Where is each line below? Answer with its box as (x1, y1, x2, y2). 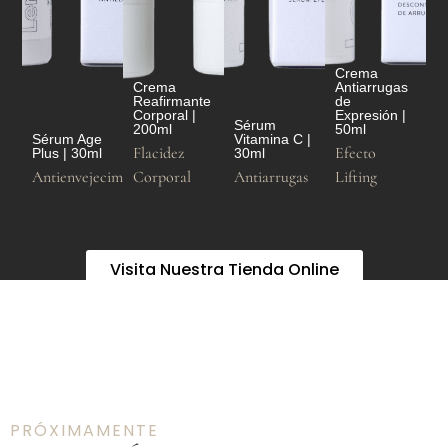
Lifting (334, 167, 377, 188)
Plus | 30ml (32, 145, 103, 162)
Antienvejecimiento (32, 167, 156, 188)
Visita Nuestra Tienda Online (109, 257, 339, 281)
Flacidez (133, 143, 185, 164)
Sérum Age (32, 131, 103, 148)
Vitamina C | (234, 131, 312, 148)
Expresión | (334, 107, 406, 124)
